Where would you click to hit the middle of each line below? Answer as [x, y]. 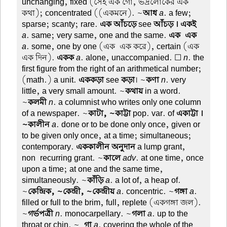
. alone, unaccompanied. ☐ [132, 58]
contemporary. [49, 147]
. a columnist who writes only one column [127, 102]
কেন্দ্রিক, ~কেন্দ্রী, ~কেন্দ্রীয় [71, 191]
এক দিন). [40, 58]
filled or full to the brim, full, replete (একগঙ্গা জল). [112, 202]
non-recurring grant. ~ [63, 158]
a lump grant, [161, 147]
